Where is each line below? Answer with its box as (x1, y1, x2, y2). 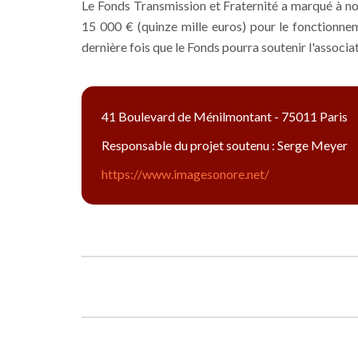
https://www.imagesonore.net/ (101, 166, 269, 182)
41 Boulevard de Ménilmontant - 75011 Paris (101, 109, 348, 125)
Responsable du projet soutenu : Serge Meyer (101, 137, 348, 153)
